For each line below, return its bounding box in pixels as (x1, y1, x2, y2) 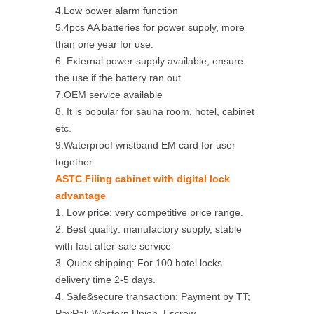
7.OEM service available (55, 89, 163, 100)
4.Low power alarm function (55, 5, 178, 16)
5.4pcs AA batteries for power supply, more (55, 22, 245, 33)
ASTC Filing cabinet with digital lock (55, 173, 230, 184)
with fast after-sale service (55, 240, 171, 252)
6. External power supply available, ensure (55, 55, 243, 67)
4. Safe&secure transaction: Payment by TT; (55, 291, 250, 302)
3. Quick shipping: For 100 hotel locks (55, 257, 222, 268)
